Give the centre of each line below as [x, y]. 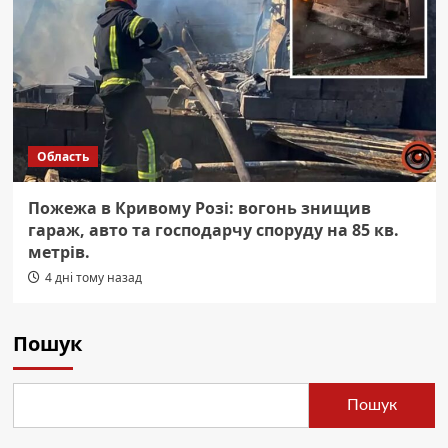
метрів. [58, 251]
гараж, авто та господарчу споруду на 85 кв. [213, 229]
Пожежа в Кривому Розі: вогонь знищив [199, 207]
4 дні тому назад [93, 277]
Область [62, 156]
